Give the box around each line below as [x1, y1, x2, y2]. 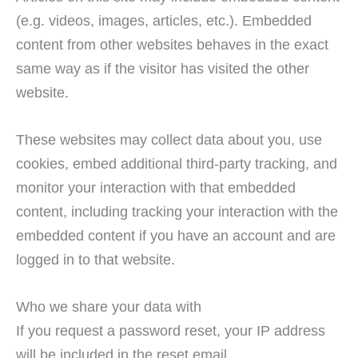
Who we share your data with [16, 297, 201, 315]
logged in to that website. [16, 250, 175, 268]
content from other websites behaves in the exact [16, 35, 328, 53]
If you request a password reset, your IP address [16, 321, 325, 339]
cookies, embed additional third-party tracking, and [16, 154, 337, 172]
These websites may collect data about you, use [16, 130, 322, 148]
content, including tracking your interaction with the [16, 202, 338, 220]
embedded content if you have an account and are [16, 226, 336, 244]
